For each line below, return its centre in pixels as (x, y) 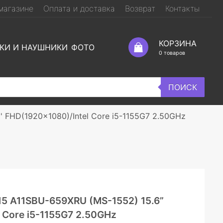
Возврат (140, 8)
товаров (173, 53)
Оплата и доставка (79, 8)
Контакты (182, 8)
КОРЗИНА (177, 43)
